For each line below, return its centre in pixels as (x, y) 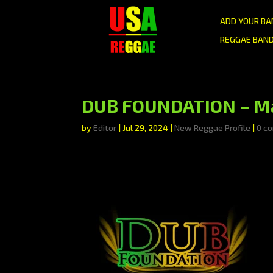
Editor (105, 128)
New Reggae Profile (213, 128)
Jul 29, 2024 (146, 128)
